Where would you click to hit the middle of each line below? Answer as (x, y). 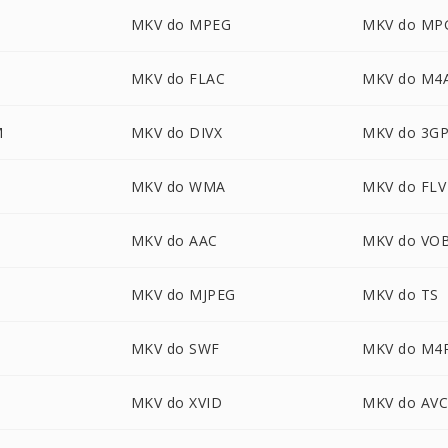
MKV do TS (400, 294)
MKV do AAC (174, 240)
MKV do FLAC (178, 78)
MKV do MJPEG (183, 294)
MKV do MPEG (181, 24)
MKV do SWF (175, 348)
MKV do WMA (178, 186)
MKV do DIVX (176, 132)
